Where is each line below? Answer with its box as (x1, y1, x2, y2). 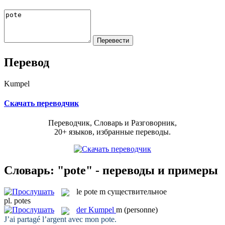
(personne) (124, 205, 158, 214)
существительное (107, 187, 167, 196)
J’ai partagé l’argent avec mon (4, 214, 101, 223)
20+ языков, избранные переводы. (54, 128, 171, 137)
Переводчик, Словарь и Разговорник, (48, 119, 177, 128)
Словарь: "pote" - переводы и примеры (4, 163, 218, 177)
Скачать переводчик (4, 98, 79, 107)
